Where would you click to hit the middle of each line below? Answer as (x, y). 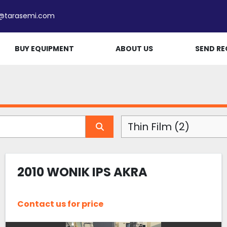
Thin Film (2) (159, 127)
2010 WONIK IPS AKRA (82, 172)
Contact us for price (60, 204)
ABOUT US (135, 48)
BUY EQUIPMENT (44, 48)
